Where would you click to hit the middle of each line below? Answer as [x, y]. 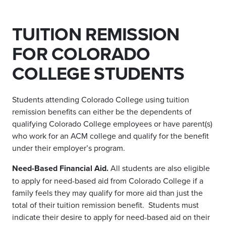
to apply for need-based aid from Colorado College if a [108, 181]
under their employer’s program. [70, 148]
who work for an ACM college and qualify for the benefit [110, 136]
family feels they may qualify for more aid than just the [107, 193]
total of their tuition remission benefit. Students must [105, 205]
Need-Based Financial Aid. [60, 168]
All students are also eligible [159, 168]
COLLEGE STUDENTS [98, 73]
